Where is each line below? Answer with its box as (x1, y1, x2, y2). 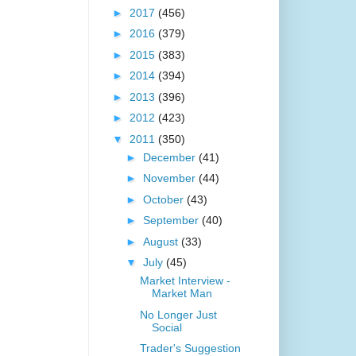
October (142, 192, 187, 206)
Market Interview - (139, 274, 230, 288)
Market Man (151, 287, 212, 300)
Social (151, 320, 182, 334)
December (142, 150, 199, 164)
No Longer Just (139, 308, 217, 321)
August (142, 234, 181, 248)
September (142, 214, 202, 227)
